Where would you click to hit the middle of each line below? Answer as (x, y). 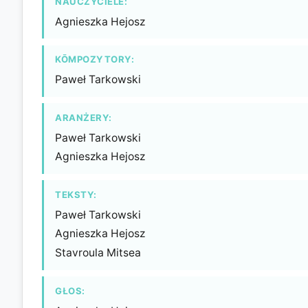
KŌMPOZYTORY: (95, 59)
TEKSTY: (76, 194)
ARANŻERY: (84, 117)
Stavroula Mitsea (98, 253)
